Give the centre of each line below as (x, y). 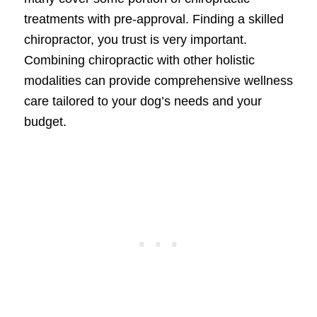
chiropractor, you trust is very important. (135, 40)
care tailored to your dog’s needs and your (143, 102)
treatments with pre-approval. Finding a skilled (154, 19)
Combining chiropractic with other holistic (139, 60)
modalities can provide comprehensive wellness (158, 81)
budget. (45, 122)
